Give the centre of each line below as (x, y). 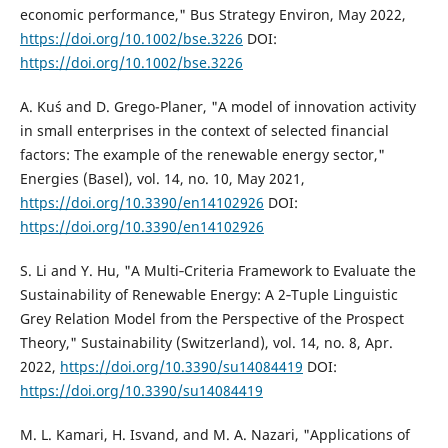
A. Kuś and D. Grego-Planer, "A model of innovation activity (217, 106)
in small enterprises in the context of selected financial (204, 130)
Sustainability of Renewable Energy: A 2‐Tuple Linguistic (208, 294)
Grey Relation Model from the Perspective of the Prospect (211, 318)
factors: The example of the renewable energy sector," (202, 154)
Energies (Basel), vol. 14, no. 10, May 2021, (162, 178)
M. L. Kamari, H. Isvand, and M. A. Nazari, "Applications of (214, 434)
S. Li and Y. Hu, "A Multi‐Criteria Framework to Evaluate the (217, 270)
